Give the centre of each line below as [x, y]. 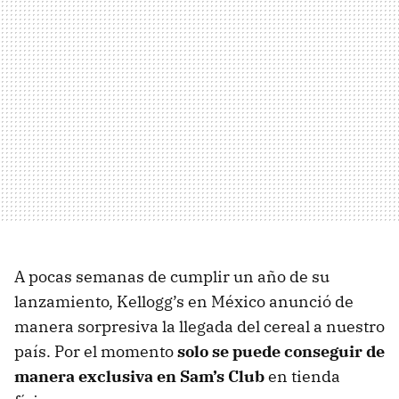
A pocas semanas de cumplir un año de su [172, 276]
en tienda [302, 376]
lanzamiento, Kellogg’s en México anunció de [184, 301]
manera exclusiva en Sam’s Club [139, 376]
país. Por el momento [96, 351]
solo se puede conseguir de [281, 351]
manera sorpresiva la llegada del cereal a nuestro [199, 326]
